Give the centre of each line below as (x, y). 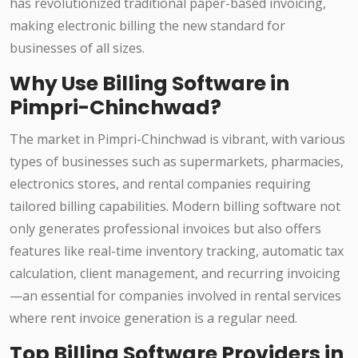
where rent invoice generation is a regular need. (153, 318)
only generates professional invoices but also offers (165, 229)
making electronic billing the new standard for (147, 26)
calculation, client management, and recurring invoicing (175, 274)
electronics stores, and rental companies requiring (160, 184)
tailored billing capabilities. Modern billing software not (175, 207)
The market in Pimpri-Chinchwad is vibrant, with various (177, 139)
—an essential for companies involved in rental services (175, 296)
